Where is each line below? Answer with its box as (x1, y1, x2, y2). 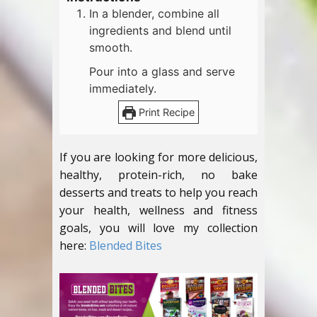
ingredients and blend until (89, 23, 231, 38)
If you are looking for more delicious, (59, 149, 258, 166)
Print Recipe (135, 106, 195, 119)
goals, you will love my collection (59, 220, 258, 236)
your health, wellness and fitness (59, 202, 258, 219)
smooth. (89, 40, 132, 55)
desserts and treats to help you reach (59, 185, 258, 201)
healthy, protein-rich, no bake (59, 167, 258, 183)
